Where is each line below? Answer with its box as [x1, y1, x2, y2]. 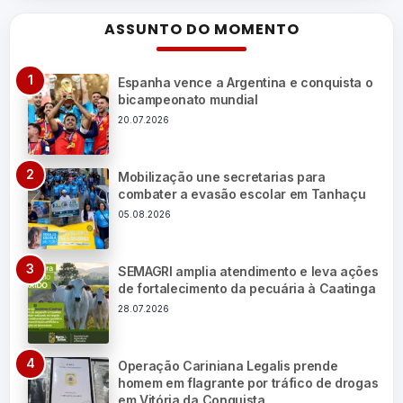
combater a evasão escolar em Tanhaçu [118, 186, 366, 202]
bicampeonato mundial [118, 92, 258, 108]
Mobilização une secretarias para [118, 169, 326, 185]
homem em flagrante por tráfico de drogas [118, 375, 379, 391]
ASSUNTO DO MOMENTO [103, 19, 300, 40]
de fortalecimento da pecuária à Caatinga [118, 281, 376, 297]
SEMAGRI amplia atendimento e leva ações [118, 264, 379, 280]
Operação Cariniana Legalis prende [118, 358, 338, 374]
